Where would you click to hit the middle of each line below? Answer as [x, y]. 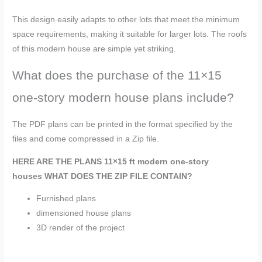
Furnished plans [66, 199]
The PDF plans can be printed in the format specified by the [123, 124]
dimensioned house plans [84, 213]
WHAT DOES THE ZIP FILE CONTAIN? [119, 176]
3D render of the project [81, 228]
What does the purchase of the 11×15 [117, 75]
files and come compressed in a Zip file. [86, 139]
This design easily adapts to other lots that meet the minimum [126, 19]
